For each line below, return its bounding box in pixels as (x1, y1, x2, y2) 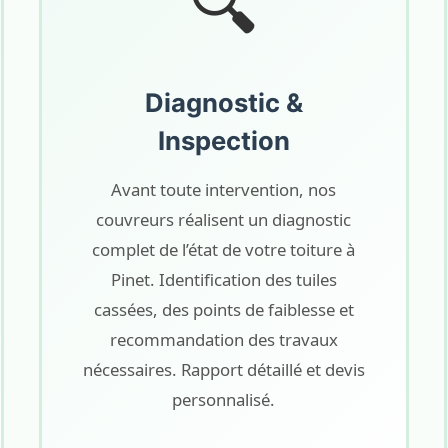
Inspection (157, 125, 290, 156)
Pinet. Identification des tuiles (110, 268, 337, 291)
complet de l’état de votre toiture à (92, 238, 356, 261)
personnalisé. (172, 388, 276, 411)
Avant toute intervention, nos (111, 178, 337, 201)
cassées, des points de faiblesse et (93, 298, 354, 321)
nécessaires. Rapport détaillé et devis (82, 358, 365, 381)
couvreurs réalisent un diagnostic (96, 208, 352, 231)
